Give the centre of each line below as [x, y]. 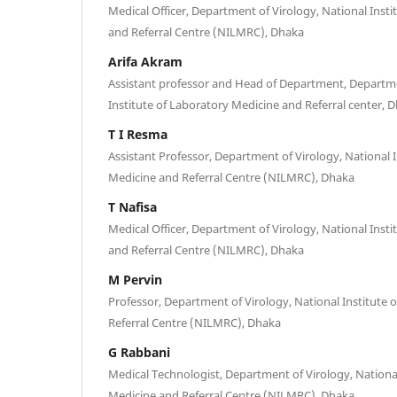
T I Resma [138, 134]
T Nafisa [132, 206]
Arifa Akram [145, 61]
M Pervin [135, 279]
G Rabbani [139, 352]
